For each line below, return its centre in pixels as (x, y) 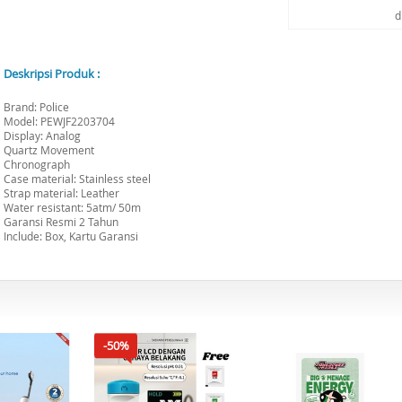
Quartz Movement (49, 150)
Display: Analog (42, 135)
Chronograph (37, 164)
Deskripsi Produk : (52, 74)
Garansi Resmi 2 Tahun (61, 222)
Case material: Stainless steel (77, 179)
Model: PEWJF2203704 (59, 121)
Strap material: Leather (61, 193)
